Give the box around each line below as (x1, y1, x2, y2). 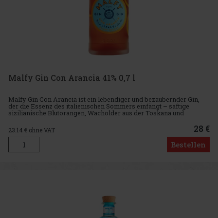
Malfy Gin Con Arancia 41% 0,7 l (8, 73, 135, 83)
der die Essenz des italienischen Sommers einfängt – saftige (8, 101, 189, 110)
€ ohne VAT (24, 126, 55, 134)
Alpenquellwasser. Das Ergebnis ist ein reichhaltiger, (8, 115, 166, 124)
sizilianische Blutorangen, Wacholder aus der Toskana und (8, 108, 184, 117)
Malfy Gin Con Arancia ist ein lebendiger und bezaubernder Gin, (8, 94, 200, 104)
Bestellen (171, 140, 206, 150)
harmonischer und (8, 122, 64, 131)
